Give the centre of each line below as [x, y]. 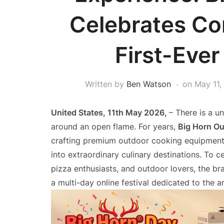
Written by [106, 84]
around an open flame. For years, [114, 126]
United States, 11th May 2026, [110, 112]
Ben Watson [149, 84]
